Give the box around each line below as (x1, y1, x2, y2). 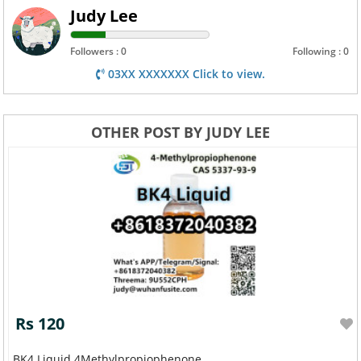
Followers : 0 (70, 44, 127, 58)
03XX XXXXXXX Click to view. (105, 65, 265, 81)
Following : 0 (292, 44, 349, 58)
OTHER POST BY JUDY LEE (91, 122, 270, 142)
